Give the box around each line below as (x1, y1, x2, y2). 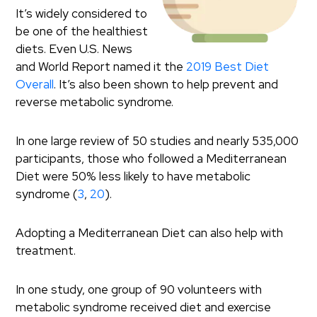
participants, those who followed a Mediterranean (16, 151, 287, 166)
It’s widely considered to (16, 6, 148, 21)
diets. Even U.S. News (16, 41, 133, 57)
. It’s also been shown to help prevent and (54, 76, 279, 92)
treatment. (16, 243, 76, 258)
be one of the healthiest (16, 23, 149, 39)
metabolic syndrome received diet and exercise (16, 299, 272, 315)
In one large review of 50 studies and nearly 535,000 (16, 133, 299, 149)
